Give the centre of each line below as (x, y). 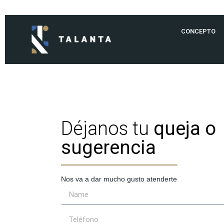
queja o (185, 128)
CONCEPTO (198, 31)
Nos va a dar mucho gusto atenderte (119, 179)
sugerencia (108, 147)
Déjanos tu (107, 128)
